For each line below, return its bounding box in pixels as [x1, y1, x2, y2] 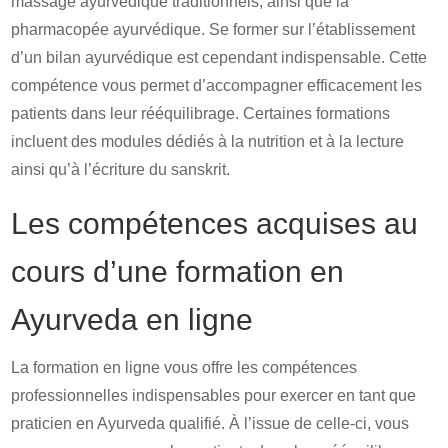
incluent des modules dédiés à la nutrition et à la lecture [11, 133, 405, 150]
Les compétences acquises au [11, 207, 419, 240]
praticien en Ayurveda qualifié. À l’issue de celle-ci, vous [11, 415, 410, 432]
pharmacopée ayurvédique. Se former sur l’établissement [11, 21, 416, 38]
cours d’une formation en [11, 255, 345, 288]
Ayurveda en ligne [11, 303, 254, 336]
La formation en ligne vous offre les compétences [11, 359, 358, 376]
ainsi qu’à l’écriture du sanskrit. [11, 161, 231, 178]
